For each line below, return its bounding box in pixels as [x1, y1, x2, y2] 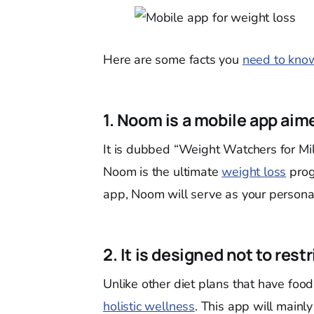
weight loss [221, 163, 287, 180]
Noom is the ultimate [103, 163, 222, 180]
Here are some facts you [103, 51, 243, 68]
